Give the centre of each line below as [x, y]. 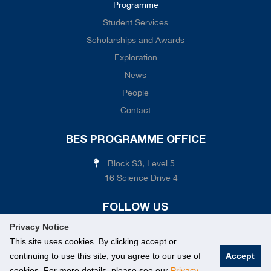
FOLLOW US [135, 207]
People [135, 93]
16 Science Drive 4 [141, 178]
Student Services [135, 22]
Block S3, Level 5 [141, 163]
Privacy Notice [39, 227]
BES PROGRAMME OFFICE [135, 140]
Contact [135, 110]
